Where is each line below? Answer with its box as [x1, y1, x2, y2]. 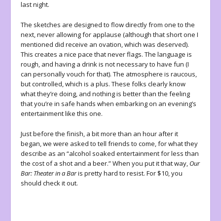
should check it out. [21, 179, 78, 188]
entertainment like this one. [21, 109, 103, 118]
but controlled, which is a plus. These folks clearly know [21, 79, 186, 89]
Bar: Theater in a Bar [21, 169, 77, 178]
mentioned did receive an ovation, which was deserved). [21, 40, 189, 49]
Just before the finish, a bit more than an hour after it [21, 129, 179, 139]
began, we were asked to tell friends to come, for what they [21, 139, 198, 148]
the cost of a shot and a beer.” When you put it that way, [21, 159, 190, 168]
